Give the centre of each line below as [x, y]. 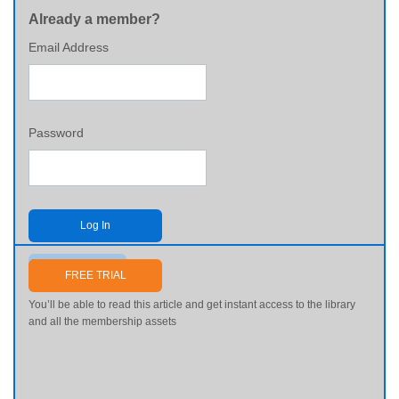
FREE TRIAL [95, 275]
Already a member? [94, 19]
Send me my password [77, 262]
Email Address [69, 47]
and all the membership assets [102, 322]
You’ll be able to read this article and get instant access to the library [192, 305]
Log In [95, 225]
